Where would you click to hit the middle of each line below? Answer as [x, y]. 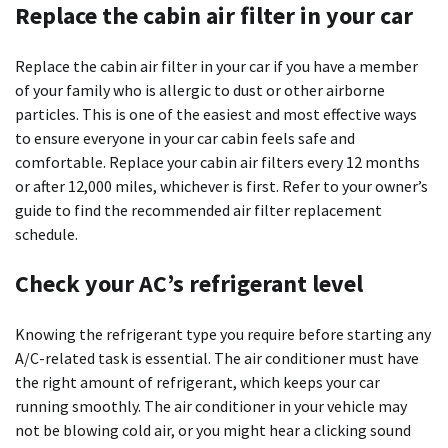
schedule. [46, 233]
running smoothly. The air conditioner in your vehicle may [211, 405]
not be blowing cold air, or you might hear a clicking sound [213, 429]
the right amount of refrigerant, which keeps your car [197, 381]
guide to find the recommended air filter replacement [198, 209]
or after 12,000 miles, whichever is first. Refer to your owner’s [221, 185]
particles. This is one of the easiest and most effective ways [216, 113]
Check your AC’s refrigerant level [189, 283]
